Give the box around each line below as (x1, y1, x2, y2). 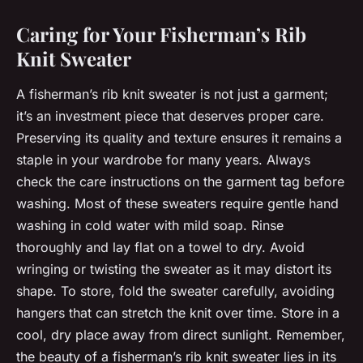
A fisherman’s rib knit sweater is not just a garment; (16, 86, 328, 103)
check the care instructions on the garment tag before (16, 173, 344, 190)
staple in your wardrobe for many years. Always (16, 152, 310, 169)
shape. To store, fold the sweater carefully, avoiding (16, 283, 335, 300)
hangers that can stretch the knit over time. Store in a (16, 305, 340, 322)
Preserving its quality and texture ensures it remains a (16, 130, 342, 147)
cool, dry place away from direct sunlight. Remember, (16, 327, 345, 344)
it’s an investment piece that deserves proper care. (16, 108, 324, 125)
